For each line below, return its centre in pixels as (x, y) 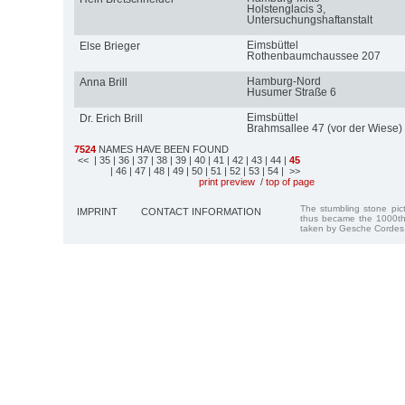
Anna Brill (103, 82)
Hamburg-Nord (283, 81)
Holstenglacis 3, (286, 9)
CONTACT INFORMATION (201, 211)
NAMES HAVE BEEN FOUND (162, 149)
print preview (227, 181)
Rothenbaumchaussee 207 (313, 56)
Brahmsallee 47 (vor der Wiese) (324, 128)
